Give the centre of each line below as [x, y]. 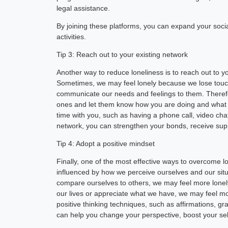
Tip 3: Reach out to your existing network [122, 54]
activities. [72, 36]
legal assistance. [83, 8]
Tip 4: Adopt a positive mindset [106, 143]
